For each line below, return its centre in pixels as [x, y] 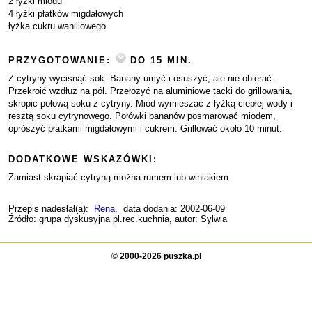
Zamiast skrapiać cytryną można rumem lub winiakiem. [120, 177]
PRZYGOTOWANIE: [62, 60]
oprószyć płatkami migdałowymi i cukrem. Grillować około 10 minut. [145, 128]
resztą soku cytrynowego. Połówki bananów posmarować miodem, [142, 116]
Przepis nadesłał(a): [51, 209]
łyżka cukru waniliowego [57, 26]
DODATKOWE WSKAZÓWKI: [83, 159]
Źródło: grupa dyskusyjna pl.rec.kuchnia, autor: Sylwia [118, 219]
